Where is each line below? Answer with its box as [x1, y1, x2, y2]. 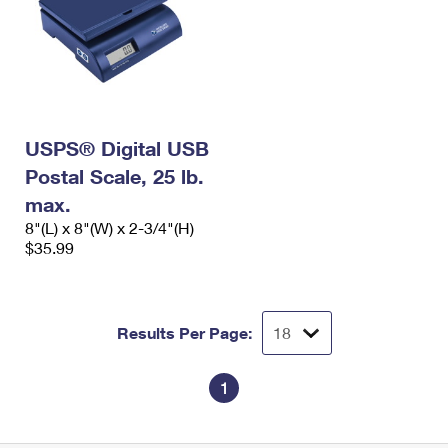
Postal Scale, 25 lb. [25, 164, 204, 189]
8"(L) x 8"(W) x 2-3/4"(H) [25, 218, 194, 238]
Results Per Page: [116, 323, 252, 343]
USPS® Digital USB [25, 136, 209, 161]
